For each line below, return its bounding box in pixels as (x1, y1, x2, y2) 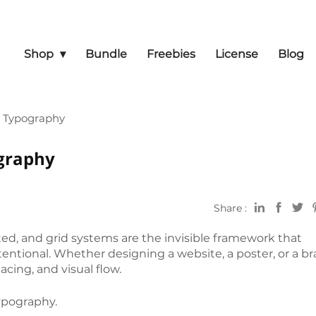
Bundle (85, 47, 127, 61)
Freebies (147, 47, 195, 61)
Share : (214, 202, 248, 214)
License (215, 47, 258, 61)
